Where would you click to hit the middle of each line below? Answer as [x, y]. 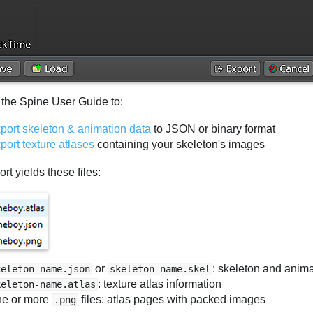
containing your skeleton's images [180, 145]
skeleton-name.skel [160, 269]
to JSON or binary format [213, 129]
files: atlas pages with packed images [172, 300]
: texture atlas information [160, 284]
